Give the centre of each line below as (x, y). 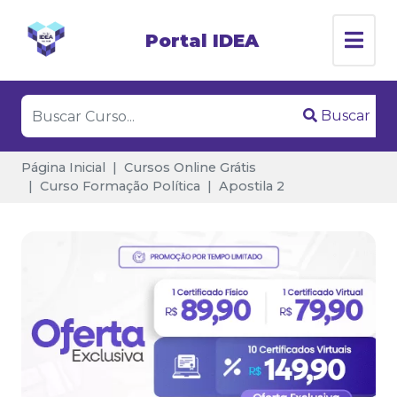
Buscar (346, 116)
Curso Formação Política (120, 186)
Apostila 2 (252, 186)
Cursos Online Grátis (190, 167)
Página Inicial (63, 167)
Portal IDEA (202, 40)
